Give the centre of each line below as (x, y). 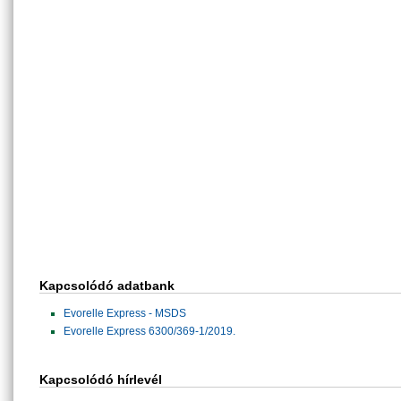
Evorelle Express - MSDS (125, 313)
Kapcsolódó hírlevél (101, 380)
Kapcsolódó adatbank (107, 286)
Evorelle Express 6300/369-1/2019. (149, 331)
